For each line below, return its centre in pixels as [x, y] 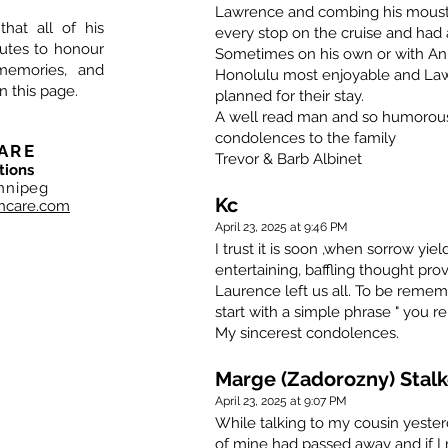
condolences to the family [305, 138]
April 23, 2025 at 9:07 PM [281, 401]
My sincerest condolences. [307, 333]
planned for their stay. [289, 96]
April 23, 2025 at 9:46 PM [281, 227]
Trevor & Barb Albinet [288, 159]
